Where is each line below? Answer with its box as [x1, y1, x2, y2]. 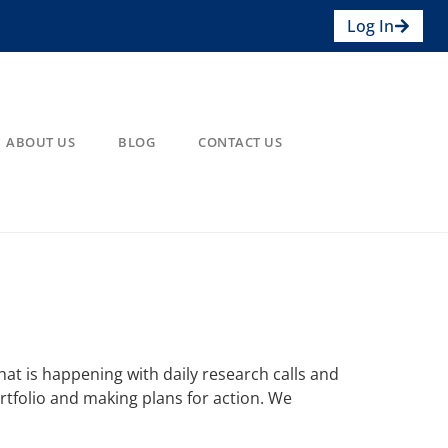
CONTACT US [198, 132, 283, 151]
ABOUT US [6, 132, 76, 151]
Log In [346, 15, 394, 37]
